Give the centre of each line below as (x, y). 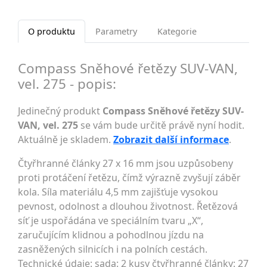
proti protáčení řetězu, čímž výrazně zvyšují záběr (129, 178)
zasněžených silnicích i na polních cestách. (113, 249)
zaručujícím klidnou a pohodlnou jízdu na (111, 235)
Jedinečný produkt (60, 111)
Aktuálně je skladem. (66, 140)
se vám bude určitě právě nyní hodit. (161, 125)
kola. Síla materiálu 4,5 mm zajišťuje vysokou (118, 192)
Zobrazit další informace (171, 140)
